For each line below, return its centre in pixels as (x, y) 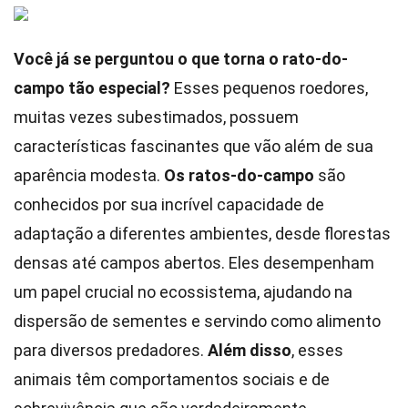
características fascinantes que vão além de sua (194, 146)
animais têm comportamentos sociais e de (172, 379)
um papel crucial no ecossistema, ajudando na (183, 292)
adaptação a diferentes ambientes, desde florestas (202, 234)
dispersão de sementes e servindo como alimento (197, 321)
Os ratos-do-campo (239, 175)
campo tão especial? (92, 88)
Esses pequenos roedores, (269, 88)
